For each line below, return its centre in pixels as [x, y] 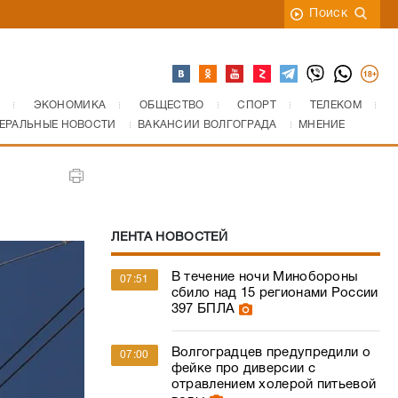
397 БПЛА [203, 309]
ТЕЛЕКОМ [335, 105]
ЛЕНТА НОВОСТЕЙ [169, 238]
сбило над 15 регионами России [275, 293]
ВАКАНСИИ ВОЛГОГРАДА [207, 125]
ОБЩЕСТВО [172, 105]
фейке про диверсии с [243, 369]
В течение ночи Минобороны [265, 277]
